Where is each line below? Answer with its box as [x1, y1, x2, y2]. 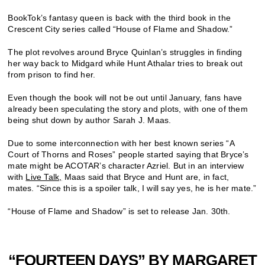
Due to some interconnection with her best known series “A [8, 138, 234, 148]
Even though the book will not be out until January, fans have [8, 92, 243, 102]
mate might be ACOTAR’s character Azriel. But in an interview [8, 160, 244, 170]
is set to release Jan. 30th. [125, 206, 233, 216]
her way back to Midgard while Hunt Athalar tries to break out [8, 58, 243, 68]
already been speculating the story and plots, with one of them [8, 104, 248, 114]
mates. [8, 183, 37, 193]
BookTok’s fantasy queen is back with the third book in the [8, 12, 231, 22]
